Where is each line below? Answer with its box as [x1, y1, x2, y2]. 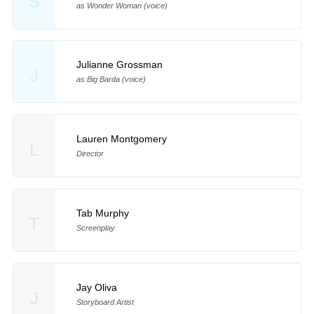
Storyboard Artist [76, 297, 134, 306]
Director [76, 149, 104, 158]
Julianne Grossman [76, 59, 163, 71]
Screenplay [76, 224, 115, 232]
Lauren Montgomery [76, 133, 167, 145]
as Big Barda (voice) [76, 75, 146, 84]
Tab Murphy [76, 207, 129, 219]
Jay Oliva [76, 281, 117, 293]
